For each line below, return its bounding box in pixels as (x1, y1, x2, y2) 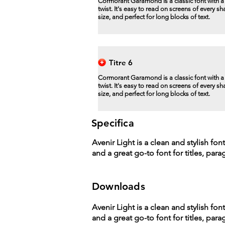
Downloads (92, 180, 145, 192)
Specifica (91, 117, 134, 129)
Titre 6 (109, 58, 133, 67)
